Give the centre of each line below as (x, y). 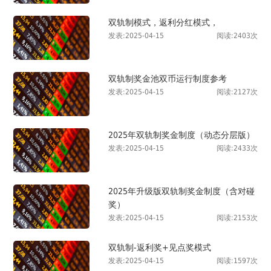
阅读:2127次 (237, 92)
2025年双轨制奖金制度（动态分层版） (182, 135)
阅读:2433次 (237, 149)
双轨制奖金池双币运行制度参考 (168, 78)
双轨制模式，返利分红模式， (164, 22)
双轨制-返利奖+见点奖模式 (160, 248)
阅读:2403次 (237, 35)
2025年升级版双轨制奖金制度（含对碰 (182, 191)
